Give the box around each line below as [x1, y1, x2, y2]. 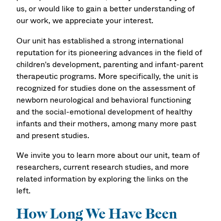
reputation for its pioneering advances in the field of [16, 46, 203, 58]
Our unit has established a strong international [16, 35, 184, 46]
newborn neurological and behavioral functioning [16, 94, 191, 106]
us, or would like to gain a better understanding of [16, 3, 195, 15]
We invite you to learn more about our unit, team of [16, 149, 200, 161]
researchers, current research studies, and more [16, 161, 189, 173]
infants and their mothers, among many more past [16, 117, 197, 129]
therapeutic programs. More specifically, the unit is [16, 70, 199, 82]
